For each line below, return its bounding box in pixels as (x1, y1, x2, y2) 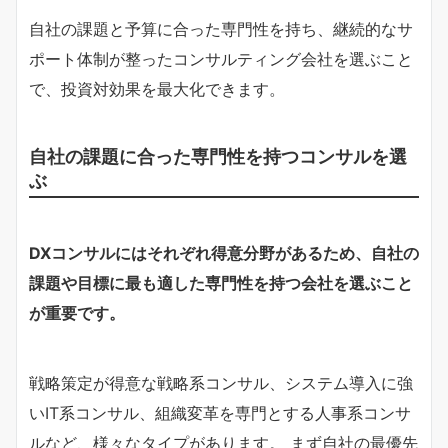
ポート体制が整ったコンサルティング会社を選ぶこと (29, 48, 413, 69)
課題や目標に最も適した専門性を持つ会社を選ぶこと (29, 272, 413, 293)
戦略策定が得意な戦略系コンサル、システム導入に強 (29, 372, 413, 393)
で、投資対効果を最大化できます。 (29, 78, 285, 99)
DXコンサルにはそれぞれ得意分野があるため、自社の (29, 242, 419, 263)
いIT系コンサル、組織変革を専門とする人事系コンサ (29, 402, 411, 423)
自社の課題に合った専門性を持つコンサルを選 (29, 144, 407, 167)
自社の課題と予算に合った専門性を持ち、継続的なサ (29, 18, 413, 39)
